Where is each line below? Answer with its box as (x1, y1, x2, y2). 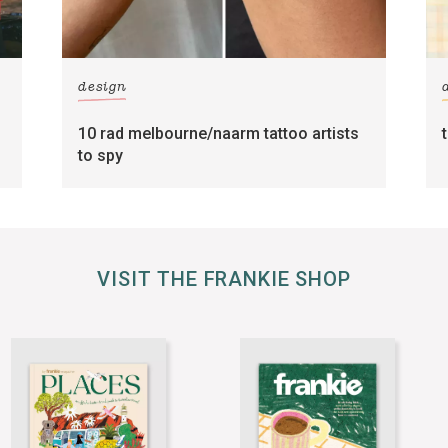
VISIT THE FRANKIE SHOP (97, 267, 351, 292)
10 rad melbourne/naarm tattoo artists (78, 123, 360, 143)
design (78, 81, 127, 95)
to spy (78, 145, 124, 165)
